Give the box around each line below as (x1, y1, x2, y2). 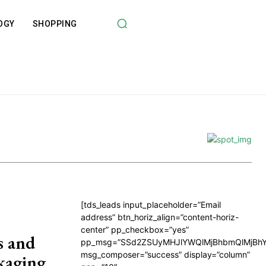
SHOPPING (32, 19, 77, 28)
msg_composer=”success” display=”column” (81, 249, 250, 259)
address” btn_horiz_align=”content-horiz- (81, 212, 239, 222)
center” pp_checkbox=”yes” (81, 224, 189, 235)
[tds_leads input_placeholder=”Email (81, 199, 221, 210)
